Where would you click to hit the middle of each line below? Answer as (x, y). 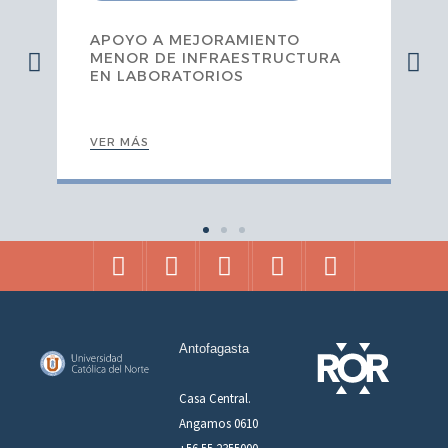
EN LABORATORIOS (167, 75)
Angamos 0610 (219, 424)
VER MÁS (120, 141)
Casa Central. (215, 399)
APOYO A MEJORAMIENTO (195, 39)
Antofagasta (214, 349)
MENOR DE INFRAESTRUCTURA (216, 57)
